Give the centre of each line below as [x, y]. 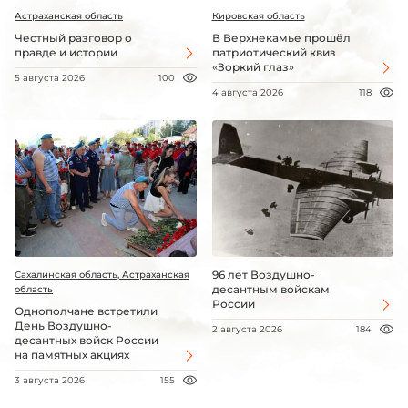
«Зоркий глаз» [253, 67]
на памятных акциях [72, 354]
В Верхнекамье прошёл [281, 38]
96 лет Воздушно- [263, 274]
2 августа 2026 [247, 329]
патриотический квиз [274, 53]
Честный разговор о [73, 38]
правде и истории [66, 53]
